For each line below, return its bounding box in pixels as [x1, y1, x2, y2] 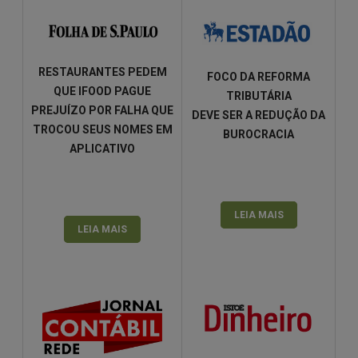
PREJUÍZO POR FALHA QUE [31, 104, 173, 117]
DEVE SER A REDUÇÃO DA [192, 109, 325, 122]
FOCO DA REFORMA [207, 70, 310, 84]
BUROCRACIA [223, 128, 294, 141]
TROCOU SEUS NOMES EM [32, 123, 173, 137]
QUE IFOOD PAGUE [54, 85, 151, 98]
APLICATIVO [70, 142, 135, 156]
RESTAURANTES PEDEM [38, 66, 167, 79]
